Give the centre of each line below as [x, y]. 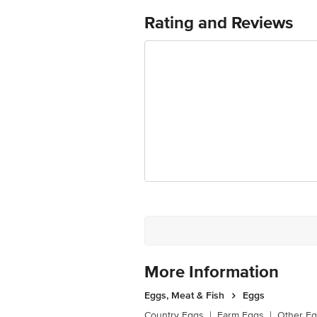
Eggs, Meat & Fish [184, 295]
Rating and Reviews [219, 23]
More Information [212, 272]
